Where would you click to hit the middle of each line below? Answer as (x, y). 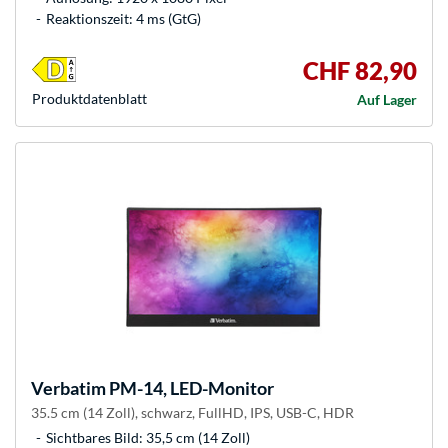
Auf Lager (387, 100)
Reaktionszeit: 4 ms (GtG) (123, 19)
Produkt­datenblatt (89, 99)
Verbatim (68, 388)
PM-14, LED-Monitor (190, 388)
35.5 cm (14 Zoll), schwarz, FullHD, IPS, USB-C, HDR (192, 413)
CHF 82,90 (360, 71)
